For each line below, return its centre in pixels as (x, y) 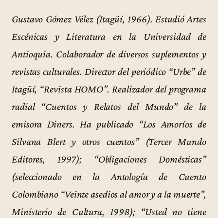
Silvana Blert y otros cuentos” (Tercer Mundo (109, 141)
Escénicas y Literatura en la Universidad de (109, 36)
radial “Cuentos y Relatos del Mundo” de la (109, 106)
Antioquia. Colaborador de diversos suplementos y (109, 54)
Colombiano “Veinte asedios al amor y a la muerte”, (109, 194)
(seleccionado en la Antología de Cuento (109, 176)
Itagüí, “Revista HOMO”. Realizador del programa (109, 89)
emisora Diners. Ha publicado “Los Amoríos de (109, 124)
